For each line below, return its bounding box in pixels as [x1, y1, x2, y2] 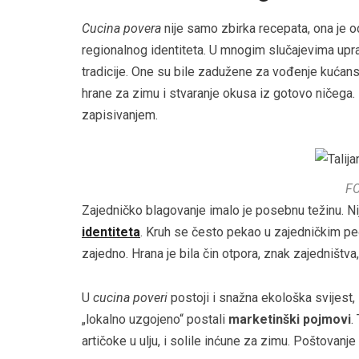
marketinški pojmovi [228, 312, 351, 328]
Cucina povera [82, 21, 161, 37]
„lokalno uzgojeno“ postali [82, 312, 228, 328]
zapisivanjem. [82, 107, 158, 123]
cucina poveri [93, 290, 167, 306]
